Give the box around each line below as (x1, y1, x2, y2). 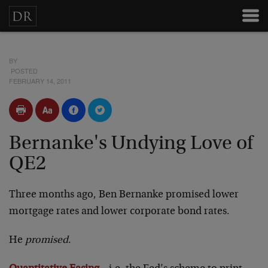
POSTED (9, 66, 38, 75)
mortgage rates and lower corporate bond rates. (9, 206, 230, 217)
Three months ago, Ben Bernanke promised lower (9, 190, 239, 200)
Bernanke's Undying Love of (9, 134, 253, 154)
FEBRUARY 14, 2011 (9, 76, 71, 86)
